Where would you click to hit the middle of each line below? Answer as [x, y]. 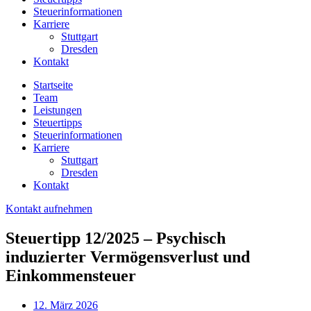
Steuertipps [58, 123]
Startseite [53, 85]
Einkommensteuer [71, 275]
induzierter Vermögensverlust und [128, 257]
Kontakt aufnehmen [49, 209]
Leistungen [58, 110]
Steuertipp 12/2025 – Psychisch [116, 238]
